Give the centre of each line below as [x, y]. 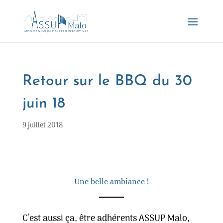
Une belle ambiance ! [111, 181]
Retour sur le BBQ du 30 [107, 81]
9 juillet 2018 [42, 126]
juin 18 [44, 104]
